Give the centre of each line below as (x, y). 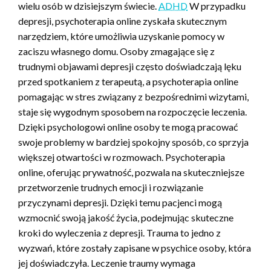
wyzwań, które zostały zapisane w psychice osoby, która (135, 247)
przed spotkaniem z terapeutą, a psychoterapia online (128, 81)
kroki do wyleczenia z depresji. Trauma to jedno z (119, 232)
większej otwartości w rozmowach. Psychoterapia (122, 157)
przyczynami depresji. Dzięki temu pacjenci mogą (120, 202)
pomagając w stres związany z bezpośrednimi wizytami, (133, 96)
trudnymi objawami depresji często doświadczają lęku (130, 66)
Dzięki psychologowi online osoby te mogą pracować (128, 126)
